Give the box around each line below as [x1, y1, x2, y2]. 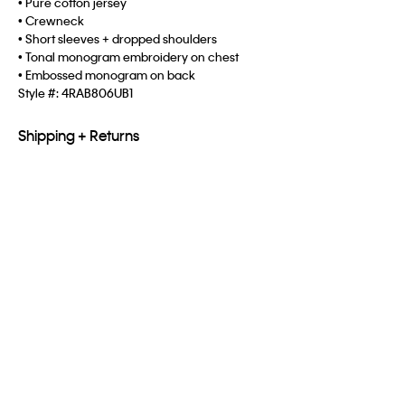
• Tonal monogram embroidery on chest [18, 48, 239, 64]
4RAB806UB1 [61, 84, 133, 100]
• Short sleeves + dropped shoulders [18, 30, 217, 46]
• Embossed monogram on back [18, 66, 195, 82]
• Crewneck [18, 12, 84, 28]
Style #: [18, 84, 61, 100]
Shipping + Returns [18, 125, 139, 145]
